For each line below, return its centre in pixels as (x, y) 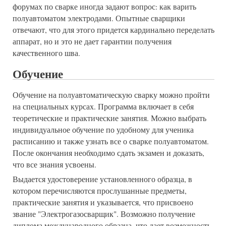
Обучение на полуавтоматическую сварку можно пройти (111, 95)
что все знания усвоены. (54, 164)
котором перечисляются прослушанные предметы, (100, 190)
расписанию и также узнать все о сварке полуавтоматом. (111, 141)
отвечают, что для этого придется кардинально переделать (114, 30)
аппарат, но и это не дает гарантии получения (92, 42)
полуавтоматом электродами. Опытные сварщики (99, 18)
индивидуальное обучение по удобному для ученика (103, 129)
